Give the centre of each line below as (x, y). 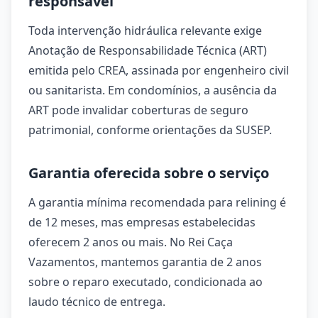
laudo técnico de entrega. (97, 302)
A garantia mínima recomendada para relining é (157, 202)
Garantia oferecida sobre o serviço (149, 173)
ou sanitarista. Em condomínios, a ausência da (153, 90)
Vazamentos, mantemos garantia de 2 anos (145, 262)
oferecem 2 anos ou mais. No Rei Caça (131, 242)
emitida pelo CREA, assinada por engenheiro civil (159, 70)
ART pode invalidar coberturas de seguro (138, 110)
